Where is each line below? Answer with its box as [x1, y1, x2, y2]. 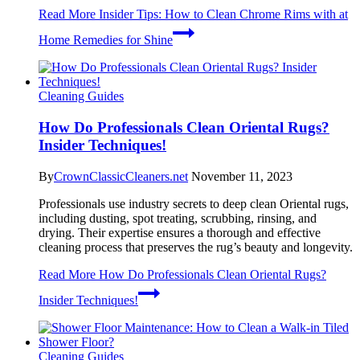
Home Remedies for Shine [39, 33, 173, 47]
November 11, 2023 [191, 169, 292, 183]
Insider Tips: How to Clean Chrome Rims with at [96, 7, 348, 22]
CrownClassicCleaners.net [54, 169, 188, 183]
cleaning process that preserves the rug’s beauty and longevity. [39, 239, 353, 254]
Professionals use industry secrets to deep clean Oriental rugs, [39, 196, 349, 211]
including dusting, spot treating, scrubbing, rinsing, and [39, 211, 317, 225]
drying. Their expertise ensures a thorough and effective [39, 225, 321, 239]
